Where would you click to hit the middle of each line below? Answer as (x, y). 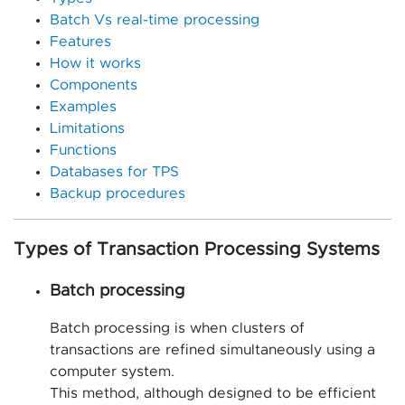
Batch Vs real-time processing (155, 20)
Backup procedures (118, 194)
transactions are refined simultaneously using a (212, 350)
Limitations (87, 129)
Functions (83, 151)
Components (94, 85)
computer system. (112, 372)
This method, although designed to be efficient (213, 394)
